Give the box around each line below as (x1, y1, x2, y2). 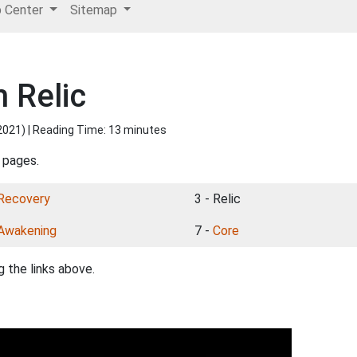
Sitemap (69, 2, 120, 18)
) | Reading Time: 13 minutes (22, 124, 167, 136)
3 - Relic (194, 191, 241, 206)
